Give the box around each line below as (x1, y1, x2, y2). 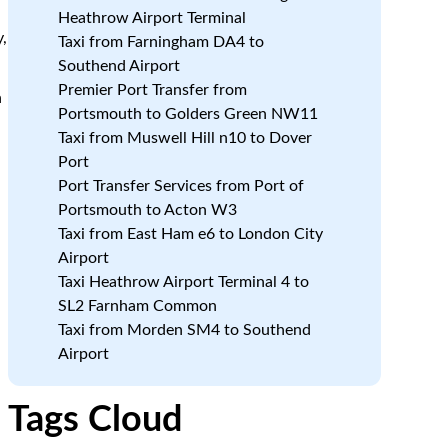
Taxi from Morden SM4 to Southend (57, 322, 311, 338)
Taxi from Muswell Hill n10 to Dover (57, 130, 312, 146)
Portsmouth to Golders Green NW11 (57, 106, 318, 122)
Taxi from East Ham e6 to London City (57, 226, 323, 242)
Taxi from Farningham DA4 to (57, 34, 264, 50)
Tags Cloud (7, 402, 182, 438)
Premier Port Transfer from (57, 82, 247, 98)
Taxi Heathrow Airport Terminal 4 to (57, 274, 309, 290)
